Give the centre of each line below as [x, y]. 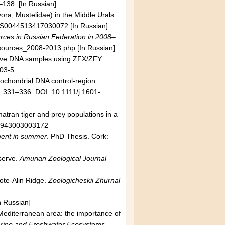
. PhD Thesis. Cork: [78, 136]
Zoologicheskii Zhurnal [84, 180]
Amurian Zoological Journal [63, 158]
